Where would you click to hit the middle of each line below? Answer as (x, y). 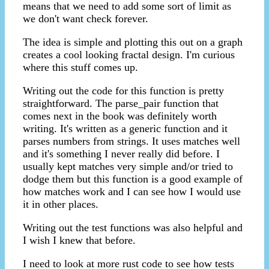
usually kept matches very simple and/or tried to (128, 167)
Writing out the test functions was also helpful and (133, 228)
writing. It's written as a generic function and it (125, 129)
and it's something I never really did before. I (121, 154)
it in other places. (61, 204)
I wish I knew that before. (79, 240)
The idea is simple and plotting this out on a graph (133, 42)
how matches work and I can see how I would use (132, 192)
